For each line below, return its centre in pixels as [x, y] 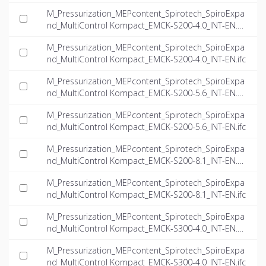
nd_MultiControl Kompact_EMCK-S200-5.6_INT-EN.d [145, 93]
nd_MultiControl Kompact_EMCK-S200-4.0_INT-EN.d [145, 26]
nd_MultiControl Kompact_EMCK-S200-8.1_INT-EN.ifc [146, 195]
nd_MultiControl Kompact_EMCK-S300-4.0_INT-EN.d [145, 229]
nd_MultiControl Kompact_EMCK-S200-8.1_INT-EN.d [145, 161]
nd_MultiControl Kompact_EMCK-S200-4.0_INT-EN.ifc [146, 59]
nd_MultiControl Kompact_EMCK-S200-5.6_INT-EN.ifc [146, 127]
